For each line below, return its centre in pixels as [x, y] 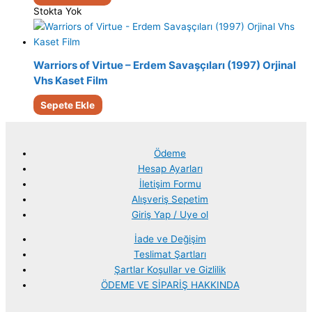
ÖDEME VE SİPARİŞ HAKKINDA [170, 285]
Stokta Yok [57, 11]
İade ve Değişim [170, 239]
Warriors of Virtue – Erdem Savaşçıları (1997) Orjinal [165, 65]
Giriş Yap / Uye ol [170, 214]
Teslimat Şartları [170, 255]
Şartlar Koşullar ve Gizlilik [170, 270]
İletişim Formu [170, 184]
